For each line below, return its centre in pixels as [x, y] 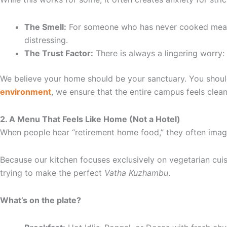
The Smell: [45, 27]
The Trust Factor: [59, 53]
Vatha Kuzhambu [136, 173]
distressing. [46, 40]
